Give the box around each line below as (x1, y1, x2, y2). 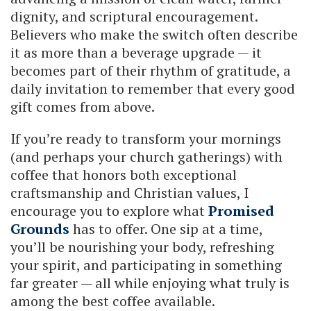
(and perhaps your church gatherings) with (10, 146, 283, 166)
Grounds (10, 219, 69, 238)
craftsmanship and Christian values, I (10, 183, 249, 202)
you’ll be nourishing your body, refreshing (10, 237, 274, 256)
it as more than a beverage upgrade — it (10, 42, 262, 62)
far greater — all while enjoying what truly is (10, 273, 289, 292)
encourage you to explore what (10, 201, 208, 220)
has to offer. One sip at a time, (69, 219, 262, 238)
